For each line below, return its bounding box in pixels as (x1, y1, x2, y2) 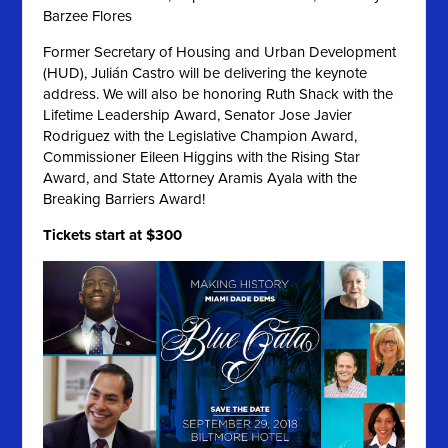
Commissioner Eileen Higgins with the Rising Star (43, 148, 361, 167)
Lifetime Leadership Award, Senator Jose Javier (43, 106, 353, 125)
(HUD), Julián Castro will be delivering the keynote (43, 64, 368, 83)
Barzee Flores (43, 7, 133, 26)
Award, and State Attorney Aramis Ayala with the (43, 169, 358, 188)
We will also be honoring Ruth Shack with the (103, 85, 394, 104)
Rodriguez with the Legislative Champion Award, (43, 127, 358, 146)
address (43, 85, 97, 104)
